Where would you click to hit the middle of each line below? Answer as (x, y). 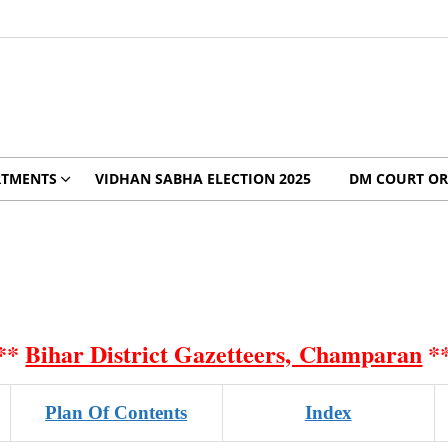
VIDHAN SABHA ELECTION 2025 (202, 178)
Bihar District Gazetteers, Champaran (224, 353)
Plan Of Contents (116, 412)
